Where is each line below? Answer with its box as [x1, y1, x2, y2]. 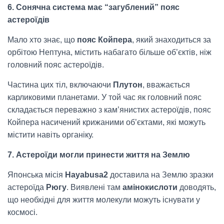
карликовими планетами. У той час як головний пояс [7, 93, 201, 102]
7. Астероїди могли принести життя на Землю [7, 150, 190, 159]
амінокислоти [122, 183, 177, 192]
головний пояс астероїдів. [7, 60, 104, 69]
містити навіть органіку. [7, 130, 93, 139]
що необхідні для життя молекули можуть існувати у [7, 195, 200, 204]
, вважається [142, 80, 190, 89]
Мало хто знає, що [7, 35, 77, 44]
